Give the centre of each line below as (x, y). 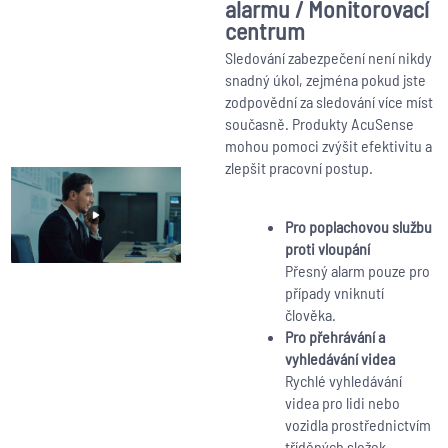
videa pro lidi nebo (342, 403)
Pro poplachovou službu (358, 227)
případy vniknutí (334, 293)
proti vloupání (327, 249)
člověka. (310, 315)
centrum (264, 31)
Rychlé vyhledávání (343, 381)
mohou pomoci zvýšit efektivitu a (328, 146)
